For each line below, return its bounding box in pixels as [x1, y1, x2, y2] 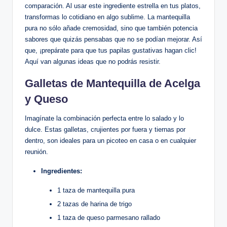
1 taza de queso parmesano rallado [57, 214, 160, 222]
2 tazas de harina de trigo [57, 200, 132, 208]
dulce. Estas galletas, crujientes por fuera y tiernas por [25, 126, 185, 134]
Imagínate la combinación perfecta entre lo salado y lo [25, 115, 184, 123]
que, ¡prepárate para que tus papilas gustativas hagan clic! [25, 47, 197, 55]
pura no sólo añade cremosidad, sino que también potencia [25, 24, 198, 32]
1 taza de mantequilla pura [57, 186, 135, 195]
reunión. [25, 148, 48, 156]
